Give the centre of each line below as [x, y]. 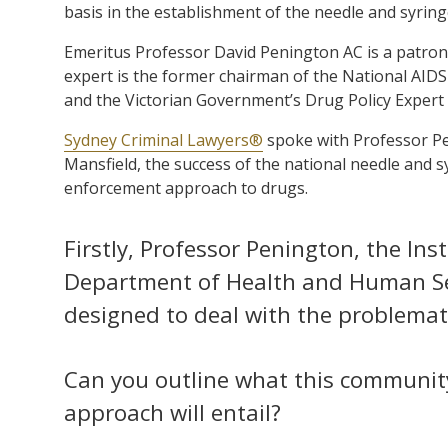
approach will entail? [172, 412]
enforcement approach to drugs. [186, 187]
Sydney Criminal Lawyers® [163, 139]
